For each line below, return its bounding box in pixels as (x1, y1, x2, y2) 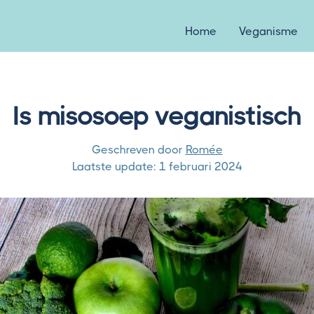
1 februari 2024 (158, 160, 243, 173)
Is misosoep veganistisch (13, 102, 301, 131)
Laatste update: (71, 160, 156, 173)
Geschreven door (91, 143, 183, 156)
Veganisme (239, 25, 298, 38)
